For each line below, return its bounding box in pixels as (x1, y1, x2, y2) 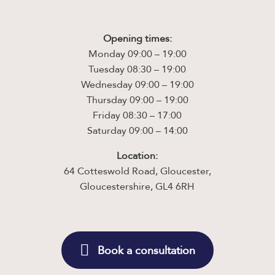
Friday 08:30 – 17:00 (93, 109, 182, 123)
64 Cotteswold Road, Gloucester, (63, 165, 211, 179)
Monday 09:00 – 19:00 (88, 47, 187, 61)
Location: (117, 149, 158, 163)
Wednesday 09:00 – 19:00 (80, 78, 194, 92)
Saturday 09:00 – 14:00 (87, 124, 188, 138)
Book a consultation (97, 243, 195, 259)
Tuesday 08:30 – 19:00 (88, 63, 187, 77)
